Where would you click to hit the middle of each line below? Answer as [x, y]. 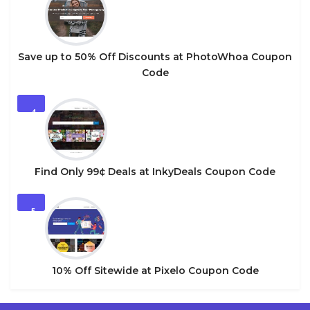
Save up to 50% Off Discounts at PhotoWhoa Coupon [155, 57]
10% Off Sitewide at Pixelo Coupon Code [155, 271]
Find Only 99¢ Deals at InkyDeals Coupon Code [155, 172]
